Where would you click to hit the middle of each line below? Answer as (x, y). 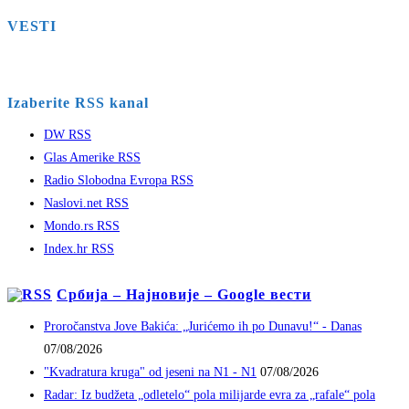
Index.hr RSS (79, 249)
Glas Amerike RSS (92, 158)
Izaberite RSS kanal (78, 103)
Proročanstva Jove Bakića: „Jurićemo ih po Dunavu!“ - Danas (203, 327)
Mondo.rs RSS (82, 226)
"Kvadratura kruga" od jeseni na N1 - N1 (150, 372)
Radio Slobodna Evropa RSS (119, 181)
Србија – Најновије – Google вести (184, 295)
